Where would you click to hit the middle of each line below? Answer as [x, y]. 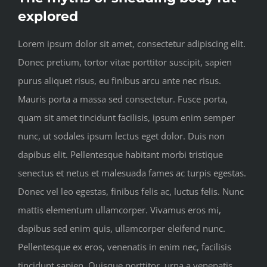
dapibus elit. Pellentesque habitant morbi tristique [120, 154]
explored [48, 16]
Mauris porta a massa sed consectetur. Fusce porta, [123, 99]
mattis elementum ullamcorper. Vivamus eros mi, [119, 209]
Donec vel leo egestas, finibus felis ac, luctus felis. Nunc [131, 191]
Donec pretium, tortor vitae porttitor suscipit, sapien [125, 62]
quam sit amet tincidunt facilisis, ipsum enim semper [126, 117]
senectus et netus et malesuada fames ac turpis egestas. [132, 173]
